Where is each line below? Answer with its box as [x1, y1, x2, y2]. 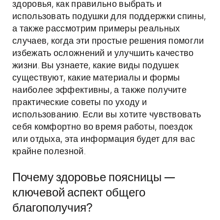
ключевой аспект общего [12, 187, 145, 199]
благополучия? [12, 202, 92, 214]
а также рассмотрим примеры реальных [12, 25, 180, 33]
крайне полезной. [12, 147, 85, 156]
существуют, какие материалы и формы [12, 74, 180, 82]
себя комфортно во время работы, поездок [12, 123, 193, 132]
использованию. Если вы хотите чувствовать [12, 110, 201, 119]
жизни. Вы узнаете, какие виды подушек [12, 61, 179, 70]
